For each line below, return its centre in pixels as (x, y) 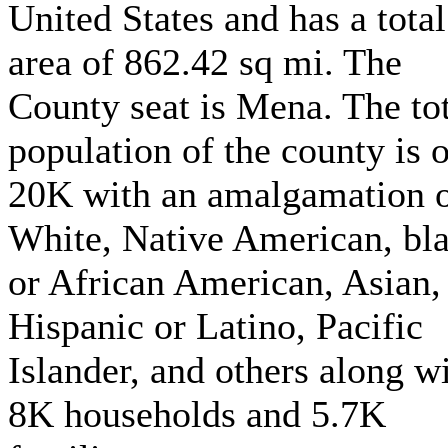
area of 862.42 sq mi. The (205, 62)
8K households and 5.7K (197, 414)
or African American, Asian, (224, 282)
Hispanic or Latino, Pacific (215, 326)
